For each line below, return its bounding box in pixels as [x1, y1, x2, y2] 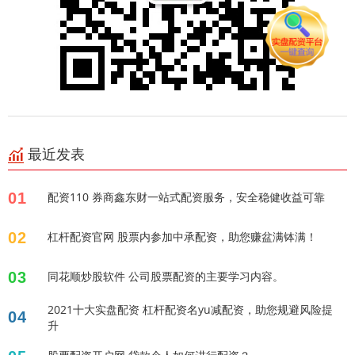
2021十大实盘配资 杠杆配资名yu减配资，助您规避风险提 [48, 302, 333, 318]
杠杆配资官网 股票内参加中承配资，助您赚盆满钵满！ [48, 229, 317, 245]
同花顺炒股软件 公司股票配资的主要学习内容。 [48, 269, 284, 284]
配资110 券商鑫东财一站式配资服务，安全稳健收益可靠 [48, 189, 325, 205]
